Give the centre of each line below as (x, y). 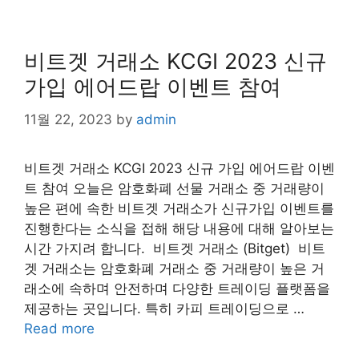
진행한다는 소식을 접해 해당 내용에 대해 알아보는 (179, 228)
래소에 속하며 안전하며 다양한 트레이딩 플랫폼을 (177, 288)
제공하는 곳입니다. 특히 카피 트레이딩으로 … (164, 308)
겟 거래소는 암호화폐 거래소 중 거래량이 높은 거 (174, 268)
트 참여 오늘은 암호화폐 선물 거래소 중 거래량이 (174, 188)
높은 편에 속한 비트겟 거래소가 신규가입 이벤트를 (179, 208)
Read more (59, 328)
